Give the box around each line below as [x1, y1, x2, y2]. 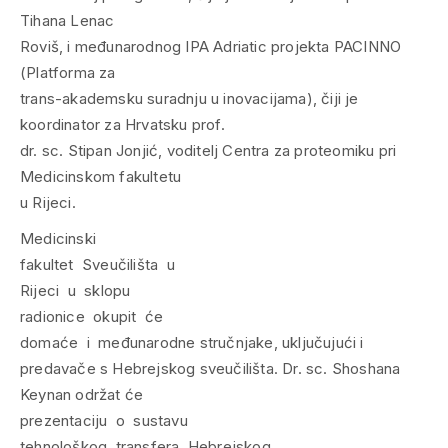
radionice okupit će [20, 306, 168, 326]
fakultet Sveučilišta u [20, 254, 179, 274]
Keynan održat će [20, 384, 144, 404]
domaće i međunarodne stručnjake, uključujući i [20, 332, 364, 352]
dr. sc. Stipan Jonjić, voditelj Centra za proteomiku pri [20, 140, 397, 160]
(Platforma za [20, 62, 116, 82]
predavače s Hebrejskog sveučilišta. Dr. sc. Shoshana [20, 358, 401, 378]
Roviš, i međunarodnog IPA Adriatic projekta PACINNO [20, 36, 402, 56]
